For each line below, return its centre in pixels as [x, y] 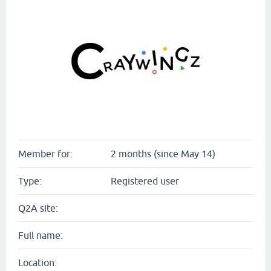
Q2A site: [38, 208]
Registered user [145, 181]
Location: [38, 263]
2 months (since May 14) [163, 154]
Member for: [45, 154]
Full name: [41, 235]
